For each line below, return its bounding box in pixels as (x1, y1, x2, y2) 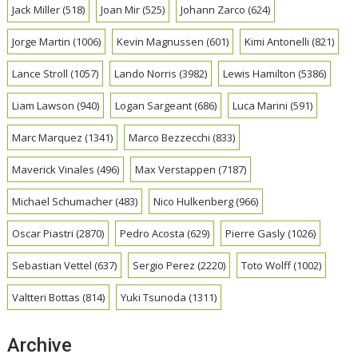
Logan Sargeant (115, 98, 193, 113)
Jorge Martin (12, 34, 71, 50)
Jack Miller (12, 2, 61, 18)
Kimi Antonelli (245, 34, 310, 50)
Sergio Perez (133, 258, 196, 273)
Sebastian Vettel (12, 258, 93, 273)
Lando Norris (114, 66, 177, 82)
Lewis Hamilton (223, 66, 296, 82)
